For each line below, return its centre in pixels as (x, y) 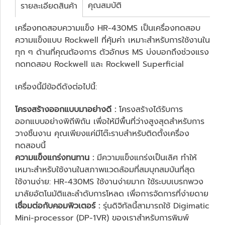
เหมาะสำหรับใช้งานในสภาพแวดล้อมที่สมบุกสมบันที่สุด (105, 170)
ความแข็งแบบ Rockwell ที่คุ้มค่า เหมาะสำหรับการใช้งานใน (113, 40)
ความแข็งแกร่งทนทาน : (54, 157)
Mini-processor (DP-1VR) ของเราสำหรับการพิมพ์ (102, 218)
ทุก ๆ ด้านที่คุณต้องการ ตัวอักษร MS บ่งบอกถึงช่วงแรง (112, 52)
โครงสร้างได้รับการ (149, 109)
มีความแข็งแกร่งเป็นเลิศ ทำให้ (145, 157)
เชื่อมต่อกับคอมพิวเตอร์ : (58, 206)
